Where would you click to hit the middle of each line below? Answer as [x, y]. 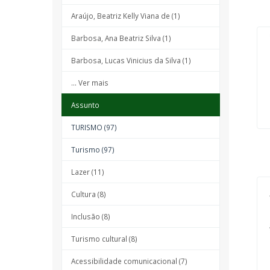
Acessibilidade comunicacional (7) [129, 261]
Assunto [85, 105]
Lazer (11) [88, 172]
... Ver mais [90, 83]
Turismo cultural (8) [104, 239]
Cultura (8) [89, 194]
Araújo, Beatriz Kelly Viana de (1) [126, 16]
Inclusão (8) [91, 216]
